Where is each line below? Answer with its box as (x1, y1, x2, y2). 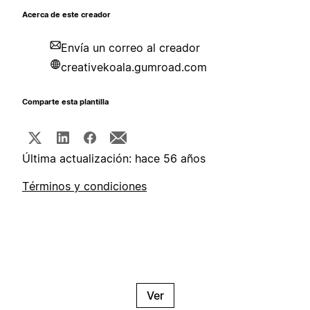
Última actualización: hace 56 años (22, 152, 206, 166)
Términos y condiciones (22, 179, 147, 194)
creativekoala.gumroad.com (61, 60, 207, 75)
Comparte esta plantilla (22, 98, 109, 107)
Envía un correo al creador (61, 41, 200, 55)
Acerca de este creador (22, 10, 111, 20)
